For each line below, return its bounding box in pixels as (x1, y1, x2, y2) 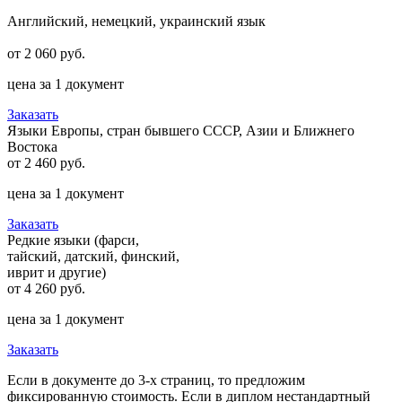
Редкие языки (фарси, (7, 232, 139, 248)
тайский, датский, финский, (7, 248, 179, 264)
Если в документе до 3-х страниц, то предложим (7, 371, 305, 388)
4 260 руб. (21, 280, 85, 296)
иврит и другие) (7, 264, 106, 280)
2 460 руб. (21, 154, 85, 170)
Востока (7, 138, 57, 154)
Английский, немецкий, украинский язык (7, 13, 266, 29)
